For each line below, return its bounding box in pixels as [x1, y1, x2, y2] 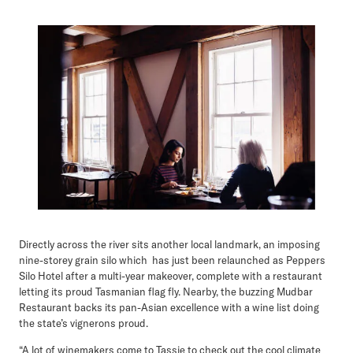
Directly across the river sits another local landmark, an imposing [19, 238, 320, 251]
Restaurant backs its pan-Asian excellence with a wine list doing [19, 301, 319, 314]
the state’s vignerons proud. [19, 317, 148, 330]
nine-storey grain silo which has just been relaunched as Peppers [19, 254, 325, 267]
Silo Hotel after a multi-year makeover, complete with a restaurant [19, 269, 322, 283]
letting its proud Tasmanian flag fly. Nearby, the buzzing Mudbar [19, 285, 313, 299]
